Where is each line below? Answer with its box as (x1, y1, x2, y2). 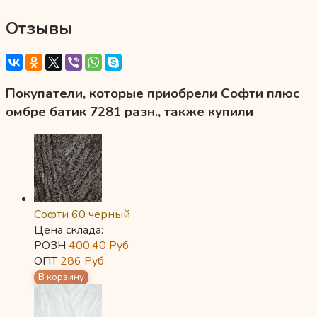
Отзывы (6, 17, 72, 40)
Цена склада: (34, 221, 103, 238)
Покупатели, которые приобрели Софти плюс (6, 83, 299, 103)
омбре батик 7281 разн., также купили (6, 102, 253, 121)
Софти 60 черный (34, 206, 130, 222)
